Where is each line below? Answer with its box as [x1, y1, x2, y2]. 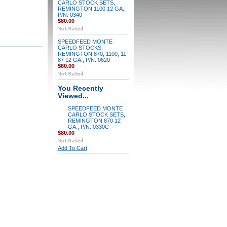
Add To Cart [57, 145, 87, 151]
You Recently [57, 85, 103, 92]
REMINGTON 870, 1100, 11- [57, 51, 128, 57]
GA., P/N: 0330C [67, 124, 109, 130]
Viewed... [57, 92, 89, 100]
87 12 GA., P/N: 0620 [57, 57, 110, 63]
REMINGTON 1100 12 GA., [57, 6, 126, 12]
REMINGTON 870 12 [67, 118, 121, 124]
